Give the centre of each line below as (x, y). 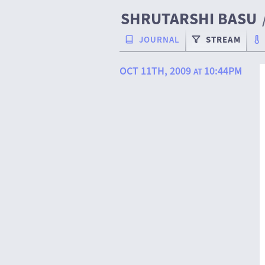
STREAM (223, 40)
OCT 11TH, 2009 (156, 71)
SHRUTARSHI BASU (189, 19)
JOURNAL (159, 40)
